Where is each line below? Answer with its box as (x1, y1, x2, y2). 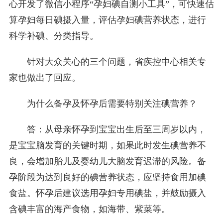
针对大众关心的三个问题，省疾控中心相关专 (26, 57, 206, 67)
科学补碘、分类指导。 (8, 31, 99, 41)
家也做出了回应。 (8, 73, 81, 83)
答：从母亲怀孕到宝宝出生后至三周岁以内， (26, 124, 206, 135)
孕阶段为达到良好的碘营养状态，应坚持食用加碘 (8, 172, 206, 183)
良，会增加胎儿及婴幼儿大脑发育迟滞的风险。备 (8, 156, 206, 167)
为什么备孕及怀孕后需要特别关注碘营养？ (26, 99, 197, 109)
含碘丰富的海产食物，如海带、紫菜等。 (8, 204, 170, 215)
